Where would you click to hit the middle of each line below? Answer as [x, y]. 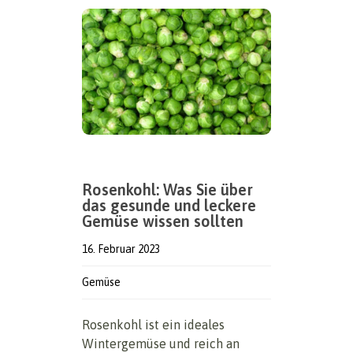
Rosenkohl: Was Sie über [167, 190]
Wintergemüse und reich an [161, 344]
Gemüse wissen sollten [163, 221]
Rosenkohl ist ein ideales [153, 325]
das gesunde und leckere [169, 206]
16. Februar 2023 [121, 249]
